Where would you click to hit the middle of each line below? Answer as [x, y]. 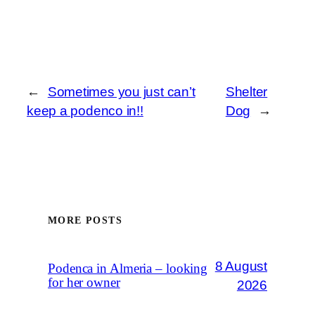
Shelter [246, 91]
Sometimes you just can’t [121, 91]
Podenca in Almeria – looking [128, 268]
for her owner [84, 282]
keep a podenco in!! [85, 110]
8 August [241, 266]
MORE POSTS [85, 221]
